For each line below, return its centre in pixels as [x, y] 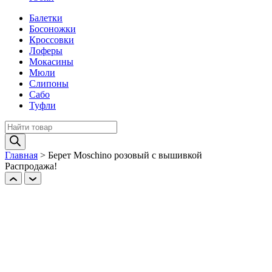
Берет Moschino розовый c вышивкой [125, 155]
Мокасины [51, 62]
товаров [21, 137]
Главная [21, 155]
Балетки [46, 18]
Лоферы [46, 51]
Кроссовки [52, 40]
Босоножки [53, 29]
